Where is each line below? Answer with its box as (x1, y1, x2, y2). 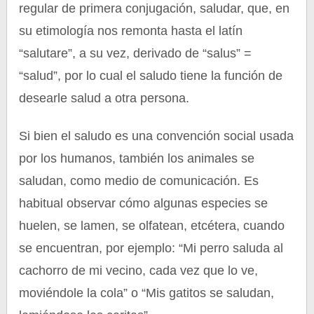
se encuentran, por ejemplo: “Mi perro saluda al (19, 241, 284, 255)
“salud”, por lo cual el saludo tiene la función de (19, 69, 283, 83)
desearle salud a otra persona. (19, 91, 190, 105)
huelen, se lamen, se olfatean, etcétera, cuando (19, 219, 285, 233)
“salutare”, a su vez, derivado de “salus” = (19, 46, 252, 60)
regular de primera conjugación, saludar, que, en (19, 1, 290, 15)
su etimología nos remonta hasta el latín (19, 24, 243, 38)
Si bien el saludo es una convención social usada (19, 129, 294, 143)
